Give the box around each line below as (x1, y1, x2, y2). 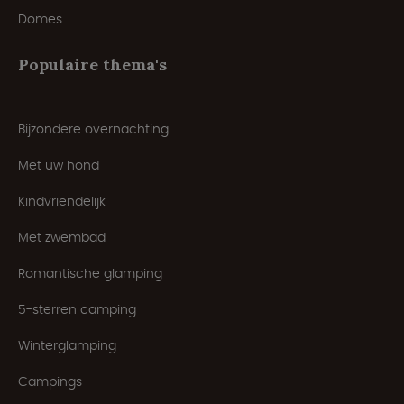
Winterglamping (18, 335, 116, 354)
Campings (18, 372, 82, 390)
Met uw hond (18, 155, 99, 174)
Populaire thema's (18, 53, 167, 75)
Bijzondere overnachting (18, 119, 169, 138)
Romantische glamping (18, 263, 162, 282)
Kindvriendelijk (18, 191, 106, 210)
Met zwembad (18, 227, 106, 246)
